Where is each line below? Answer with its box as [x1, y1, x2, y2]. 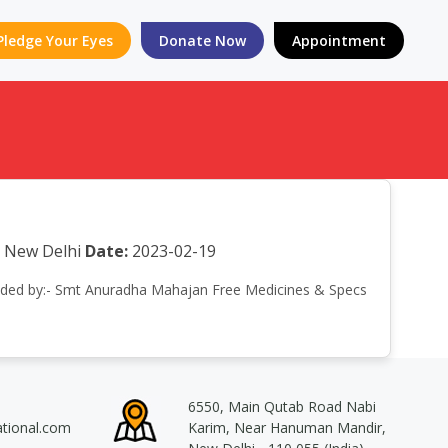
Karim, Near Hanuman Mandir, [187, 418, 386, 437]
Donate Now [159, 31, 246, 50]
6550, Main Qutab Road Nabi [187, 397, 376, 416]
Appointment [292, 31, 386, 50]
